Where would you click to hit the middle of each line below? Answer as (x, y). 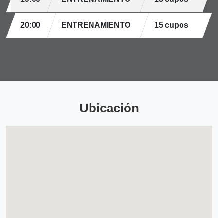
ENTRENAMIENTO (96, 25)
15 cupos (171, 25)
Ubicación (109, 108)
